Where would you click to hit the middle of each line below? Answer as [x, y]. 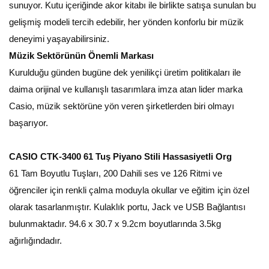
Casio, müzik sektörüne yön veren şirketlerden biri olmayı [122, 106]
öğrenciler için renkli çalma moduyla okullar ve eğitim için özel [129, 190]
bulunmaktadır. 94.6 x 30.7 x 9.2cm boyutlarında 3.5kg [115, 224]
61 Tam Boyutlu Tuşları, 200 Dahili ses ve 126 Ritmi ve [116, 173]
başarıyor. [30, 123]
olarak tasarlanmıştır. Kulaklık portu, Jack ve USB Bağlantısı [127, 207]
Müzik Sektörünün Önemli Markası [81, 56]
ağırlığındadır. [35, 240]
